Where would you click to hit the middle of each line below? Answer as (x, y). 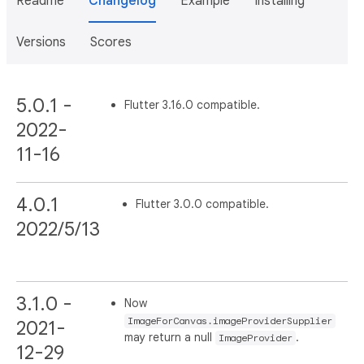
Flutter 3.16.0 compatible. (193, 105)
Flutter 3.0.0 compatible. (202, 204)
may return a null (170, 338)
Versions (41, 42)
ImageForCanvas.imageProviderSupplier (230, 321)
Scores (111, 42)
